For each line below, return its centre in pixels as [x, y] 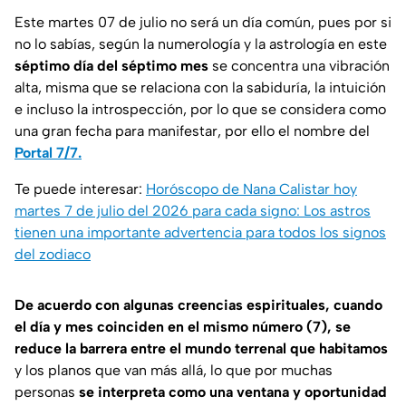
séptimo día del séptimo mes [111, 65]
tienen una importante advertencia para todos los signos [200, 232]
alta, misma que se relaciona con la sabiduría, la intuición [200, 87]
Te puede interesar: [80, 188]
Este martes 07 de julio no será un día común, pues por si [203, 22]
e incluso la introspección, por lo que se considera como [200, 109]
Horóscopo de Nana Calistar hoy [251, 188]
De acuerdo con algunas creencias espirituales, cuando [198, 304]
